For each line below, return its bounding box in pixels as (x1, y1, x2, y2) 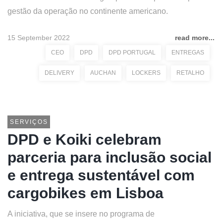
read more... (175, 34, 215, 42)
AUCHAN (90, 69, 116, 76)
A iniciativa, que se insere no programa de (7, 210, 155, 218)
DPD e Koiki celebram (7, 131, 162, 148)
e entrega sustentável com (7, 167, 195, 183)
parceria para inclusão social (7, 149, 212, 166)
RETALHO (176, 69, 204, 76)
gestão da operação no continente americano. (7, 7, 168, 15)
